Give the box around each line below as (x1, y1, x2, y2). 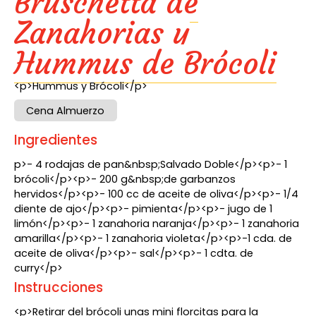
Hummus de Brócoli (14, 44, 277, 83)
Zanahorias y (14, 13, 190, 52)
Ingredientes (14, 130, 98, 150)
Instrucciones (14, 278, 104, 298)
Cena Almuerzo (26, 103, 105, 118)
